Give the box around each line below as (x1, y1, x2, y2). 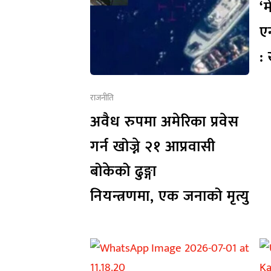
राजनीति (90, 90, 114, 105)
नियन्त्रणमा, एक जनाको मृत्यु (90, 183, 249, 209)
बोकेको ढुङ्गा (90, 158, 157, 184)
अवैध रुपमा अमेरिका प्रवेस (90, 109, 239, 134)
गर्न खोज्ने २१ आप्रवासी (90, 134, 215, 159)
